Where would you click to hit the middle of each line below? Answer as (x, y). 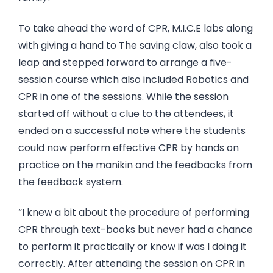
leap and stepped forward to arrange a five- (125, 62)
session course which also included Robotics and (133, 79)
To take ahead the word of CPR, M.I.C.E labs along (136, 28)
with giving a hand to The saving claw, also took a (135, 45)
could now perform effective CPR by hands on (129, 147)
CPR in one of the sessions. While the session (123, 96)
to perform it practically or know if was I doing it (133, 247)
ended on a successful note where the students (132, 130)
